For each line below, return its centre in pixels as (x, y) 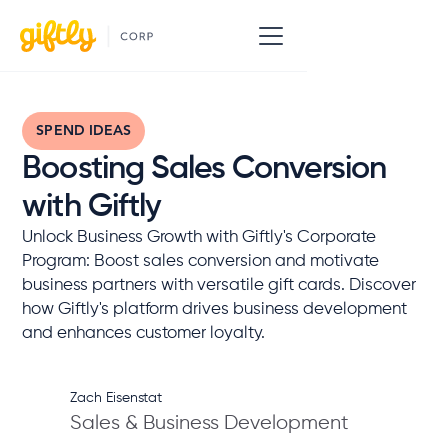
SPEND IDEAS (84, 131)
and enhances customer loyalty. (144, 333)
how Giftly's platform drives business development (215, 309)
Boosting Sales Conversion (204, 169)
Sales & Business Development (210, 423)
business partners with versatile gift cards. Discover (219, 285)
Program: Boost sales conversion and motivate (201, 261)
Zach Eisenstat (116, 398)
